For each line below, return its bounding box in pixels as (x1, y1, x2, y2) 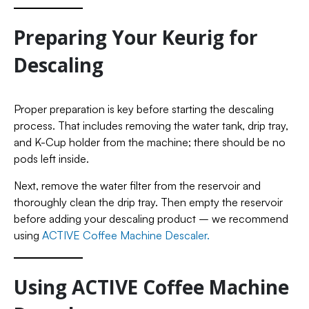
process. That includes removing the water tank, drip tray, (14, 118, 288, 132)
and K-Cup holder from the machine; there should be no (14, 134, 286, 149)
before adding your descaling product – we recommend (14, 211, 288, 226)
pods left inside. (14, 151, 89, 166)
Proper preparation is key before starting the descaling (14, 101, 274, 116)
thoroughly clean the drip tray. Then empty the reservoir (14, 195, 283, 209)
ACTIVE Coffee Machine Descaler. (42, 228, 210, 242)
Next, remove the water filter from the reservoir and (14, 178, 261, 192)
